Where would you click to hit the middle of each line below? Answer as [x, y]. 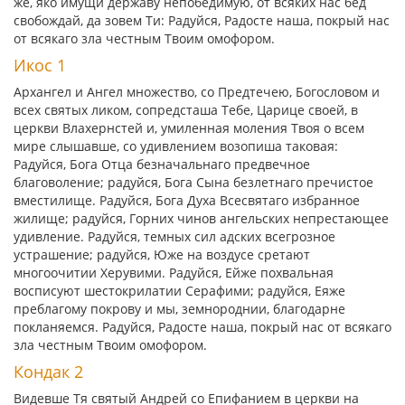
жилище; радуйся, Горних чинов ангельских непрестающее [201, 218]
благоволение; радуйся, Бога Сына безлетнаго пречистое [193, 182]
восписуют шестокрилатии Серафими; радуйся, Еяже [179, 291]
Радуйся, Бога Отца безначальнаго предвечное [162, 164]
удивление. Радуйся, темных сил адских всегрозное [174, 236]
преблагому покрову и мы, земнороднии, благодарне [179, 309]
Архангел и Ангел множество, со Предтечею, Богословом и [197, 92]
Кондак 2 [48, 372]
